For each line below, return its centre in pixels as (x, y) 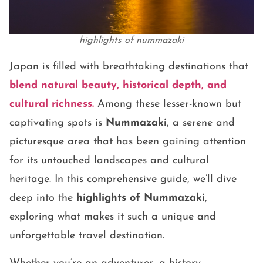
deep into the (43, 198)
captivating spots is (58, 123)
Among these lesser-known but (169, 104)
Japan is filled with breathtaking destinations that (129, 67)
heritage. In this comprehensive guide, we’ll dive (123, 180)
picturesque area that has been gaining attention (128, 142)
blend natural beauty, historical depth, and (118, 86)
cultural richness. (53, 104)
